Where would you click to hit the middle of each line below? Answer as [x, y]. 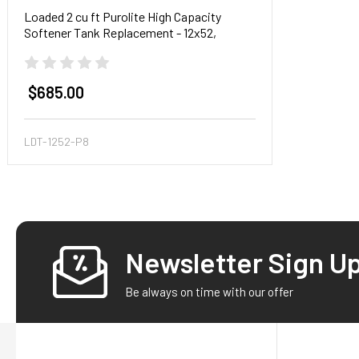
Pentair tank [57, 49]
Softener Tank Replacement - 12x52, [120, 33]
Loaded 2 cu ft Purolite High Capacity [123, 17]
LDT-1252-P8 [56, 142]
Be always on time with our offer [209, 292]
